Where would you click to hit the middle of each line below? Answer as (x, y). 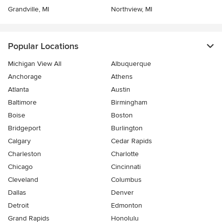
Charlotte (125, 154)
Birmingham (129, 103)
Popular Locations (43, 46)
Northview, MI (132, 9)
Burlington (127, 128)
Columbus (126, 180)
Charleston (25, 154)
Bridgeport (24, 128)
